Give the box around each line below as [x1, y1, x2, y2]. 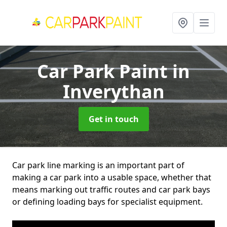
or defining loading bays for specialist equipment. [12, 196, 203, 207]
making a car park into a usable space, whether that [12, 172, 211, 183]
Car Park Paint [37, 59, 172, 84]
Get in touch [88, 113, 139, 125]
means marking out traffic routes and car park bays [12, 184, 210, 195]
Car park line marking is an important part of [12, 160, 184, 171]
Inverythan [62, 79, 165, 104]
